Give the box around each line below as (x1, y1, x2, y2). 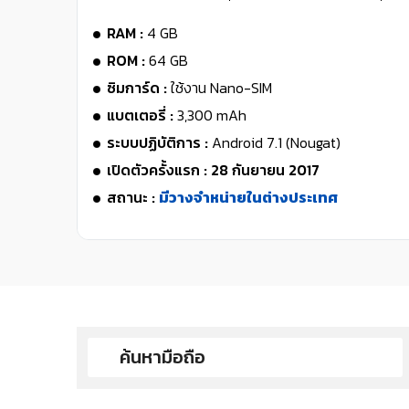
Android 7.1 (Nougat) (212, 131, 341, 153)
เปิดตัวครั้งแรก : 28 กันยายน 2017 (107, 158, 320, 181)
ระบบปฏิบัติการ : (107, 131, 212, 153)
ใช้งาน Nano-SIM (171, 76, 272, 99)
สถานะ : (107, 185, 159, 208)
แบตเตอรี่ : (107, 103, 177, 126)
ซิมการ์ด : (107, 76, 171, 99)
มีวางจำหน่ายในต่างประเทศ (159, 185, 338, 208)
